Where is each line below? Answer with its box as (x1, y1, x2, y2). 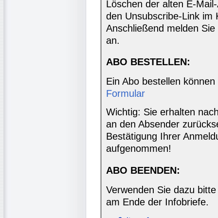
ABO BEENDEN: (106, 164, 180, 176)
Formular (106, 88, 145, 99)
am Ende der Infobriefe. (106, 197, 209, 208)
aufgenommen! (106, 143, 171, 154)
